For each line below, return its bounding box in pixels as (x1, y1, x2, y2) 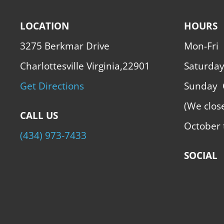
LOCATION (20, 18, 69, 32)
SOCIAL (184, 148, 217, 162)
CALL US (20, 108, 58, 122)
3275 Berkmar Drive (20, 38, 109, 52)
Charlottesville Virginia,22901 (20, 58, 150, 72)
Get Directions (20, 78, 84, 92)
